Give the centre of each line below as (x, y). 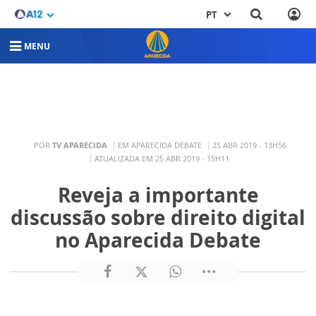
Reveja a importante (158, 195)
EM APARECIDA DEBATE (159, 145)
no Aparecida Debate (158, 240)
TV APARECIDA (79, 145)
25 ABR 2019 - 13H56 (249, 145)
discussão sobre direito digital (158, 218)
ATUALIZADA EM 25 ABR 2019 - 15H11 (162, 158)
